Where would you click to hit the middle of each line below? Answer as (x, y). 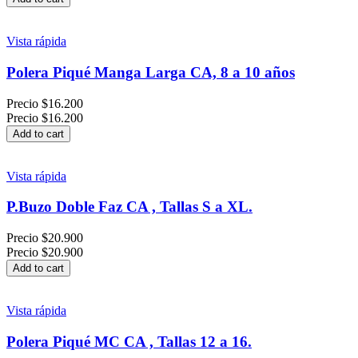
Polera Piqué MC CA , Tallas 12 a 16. (129, 341)
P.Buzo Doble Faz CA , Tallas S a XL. (129, 207)
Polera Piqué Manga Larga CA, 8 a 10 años (151, 72)
